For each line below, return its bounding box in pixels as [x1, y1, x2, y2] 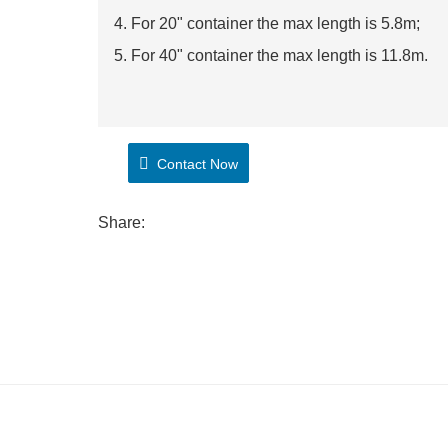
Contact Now [149, 156, 238, 172]
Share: [98, 214, 145, 231]
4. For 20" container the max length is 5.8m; [114, 15, 424, 32]
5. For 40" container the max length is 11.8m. [114, 47, 428, 64]
